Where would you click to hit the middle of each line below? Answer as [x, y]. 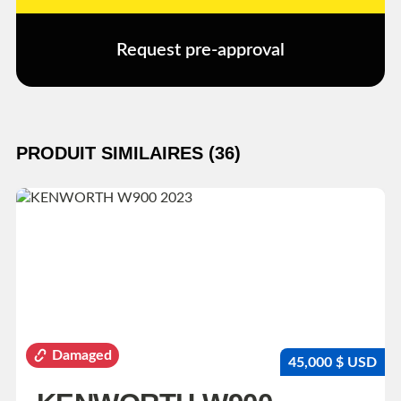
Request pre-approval [200, 51]
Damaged [81, 355]
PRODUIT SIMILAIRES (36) [128, 154]
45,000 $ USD [333, 362]
